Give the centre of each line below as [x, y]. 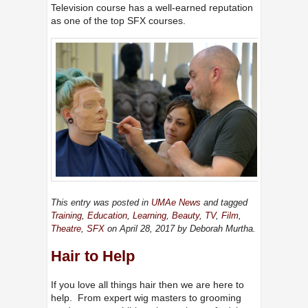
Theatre [66, 229]
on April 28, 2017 [139, 229]
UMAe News [176, 203]
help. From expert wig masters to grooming [146, 297]
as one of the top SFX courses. [118, 21]
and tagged [224, 203]
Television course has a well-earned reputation [152, 8]
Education [107, 216]
